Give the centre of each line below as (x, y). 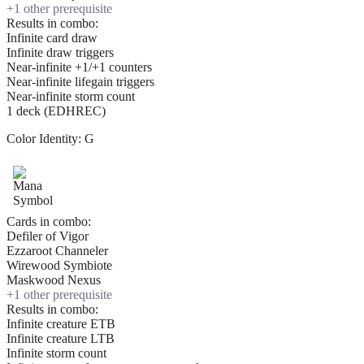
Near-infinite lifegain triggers (80, 82)
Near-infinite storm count (71, 97)
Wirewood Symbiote (59, 266)
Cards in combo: (49, 222)
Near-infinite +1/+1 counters (79, 67)
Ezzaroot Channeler (57, 251)
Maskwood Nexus (54, 280)
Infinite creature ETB (61, 324)
